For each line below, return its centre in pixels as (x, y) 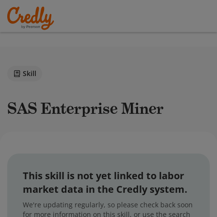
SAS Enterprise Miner (90, 108)
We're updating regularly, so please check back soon (108, 205)
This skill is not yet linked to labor (103, 176)
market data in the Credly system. (105, 189)
